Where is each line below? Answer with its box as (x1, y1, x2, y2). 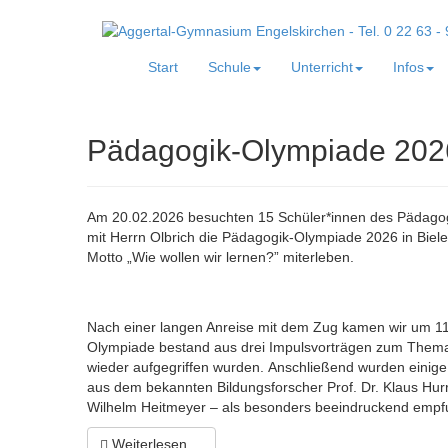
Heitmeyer (141, 399, 206, 416)
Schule (208, 59, 251, 76)
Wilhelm (87, 399, 141, 416)
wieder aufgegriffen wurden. (87, 359, 264, 376)
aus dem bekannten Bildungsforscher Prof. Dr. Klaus (87, 379, 422, 396)
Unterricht (291, 59, 353, 76)
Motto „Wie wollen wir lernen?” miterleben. (87, 249, 354, 266)
